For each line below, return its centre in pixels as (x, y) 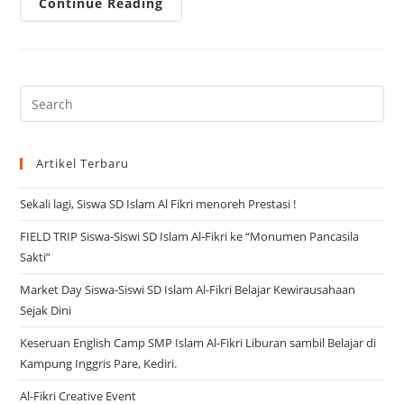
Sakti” (36, 257)
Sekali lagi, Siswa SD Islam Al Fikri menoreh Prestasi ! (158, 204)
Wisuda (188, 41)
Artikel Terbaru (83, 164)
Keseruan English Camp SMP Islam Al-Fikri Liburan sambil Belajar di (198, 343)
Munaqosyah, (208, 28)
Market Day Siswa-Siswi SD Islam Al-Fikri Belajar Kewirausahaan (188, 290)
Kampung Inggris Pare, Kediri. (99, 364)
